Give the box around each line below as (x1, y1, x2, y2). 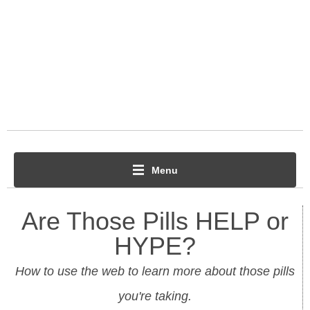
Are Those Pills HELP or (21, 206, 289, 235)
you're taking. (118, 289, 192, 303)
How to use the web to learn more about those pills (15, 264, 295, 278)
